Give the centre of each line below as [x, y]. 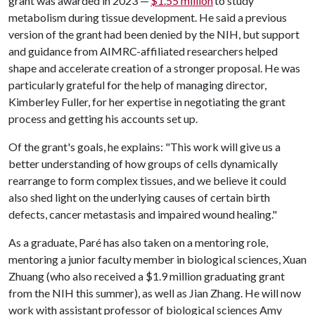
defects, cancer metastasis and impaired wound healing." [144, 214]
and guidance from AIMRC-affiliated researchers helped [143, 51]
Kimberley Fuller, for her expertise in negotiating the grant [147, 102]
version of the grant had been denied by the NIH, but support [154, 34]
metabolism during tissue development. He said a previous [148, 17]
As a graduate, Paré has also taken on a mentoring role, [138, 242]
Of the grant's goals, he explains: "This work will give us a [144, 147]
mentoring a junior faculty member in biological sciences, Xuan [157, 259]
